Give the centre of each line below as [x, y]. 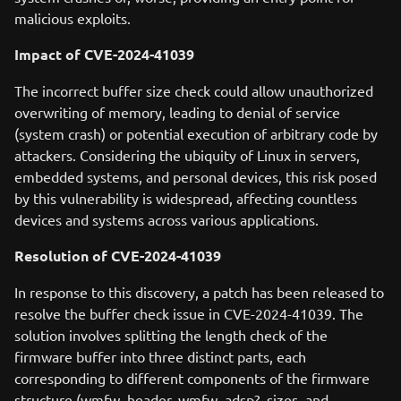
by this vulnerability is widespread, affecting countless [186, 198]
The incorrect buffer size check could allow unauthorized [194, 90]
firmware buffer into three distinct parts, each [160, 356]
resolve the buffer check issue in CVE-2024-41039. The [189, 313]
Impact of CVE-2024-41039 [104, 54]
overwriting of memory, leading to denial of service [177, 112]
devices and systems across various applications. [166, 219]
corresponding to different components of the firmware [192, 378]
